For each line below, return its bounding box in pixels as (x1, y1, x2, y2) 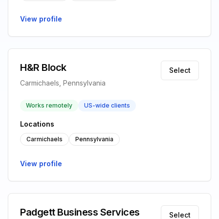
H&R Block (20, 62, 66, 73)
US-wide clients (84, 102, 130, 109)
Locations (20, 120, 54, 128)
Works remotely (26, 102, 72, 109)
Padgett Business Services (20, 206, 140, 218)
